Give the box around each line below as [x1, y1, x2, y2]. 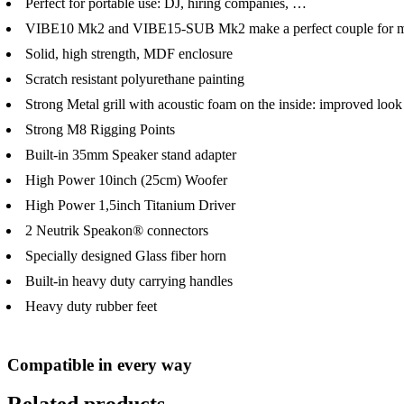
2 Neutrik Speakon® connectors [25, 222, 208, 238]
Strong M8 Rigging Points [25, 121, 175, 137]
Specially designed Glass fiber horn [25, 247, 226, 263]
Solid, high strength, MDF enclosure [25, 45, 233, 61]
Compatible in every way [7, 354, 192, 374]
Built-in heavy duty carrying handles [25, 272, 233, 289]
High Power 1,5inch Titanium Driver [25, 197, 235, 213]
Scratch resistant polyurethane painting [25, 70, 244, 87]
